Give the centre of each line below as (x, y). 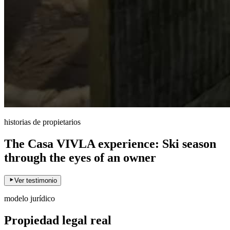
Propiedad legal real (58, 220)
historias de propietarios (42, 122)
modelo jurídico (30, 198)
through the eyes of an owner (80, 158)
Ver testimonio (36, 180)
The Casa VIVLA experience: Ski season (110, 144)
